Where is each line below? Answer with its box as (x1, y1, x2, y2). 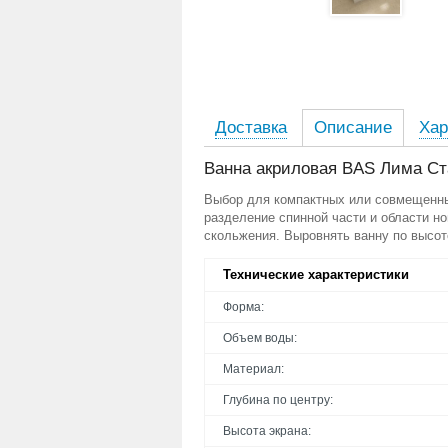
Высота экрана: (223, 424, 311, 438)
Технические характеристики (223, 267, 409, 282)
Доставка (215, 118, 287, 137)
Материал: (223, 362, 284, 376)
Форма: (223, 300, 264, 314)
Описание (314, 118, 392, 137)
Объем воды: (223, 331, 297, 345)
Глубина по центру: (223, 393, 333, 407)
